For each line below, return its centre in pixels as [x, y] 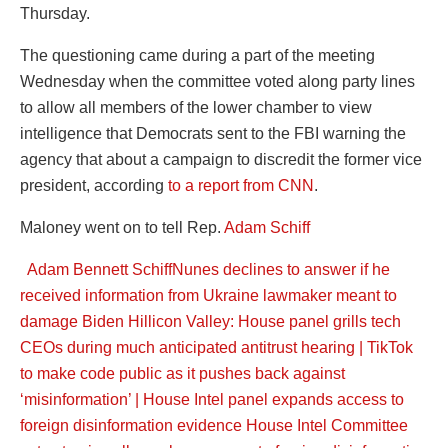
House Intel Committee [327, 425]
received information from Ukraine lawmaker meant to [208, 295]
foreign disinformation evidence [131, 425]
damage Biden [72, 321]
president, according [94, 185]
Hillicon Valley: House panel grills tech [264, 321]
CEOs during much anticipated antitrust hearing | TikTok [216, 347]
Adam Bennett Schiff [99, 269]
